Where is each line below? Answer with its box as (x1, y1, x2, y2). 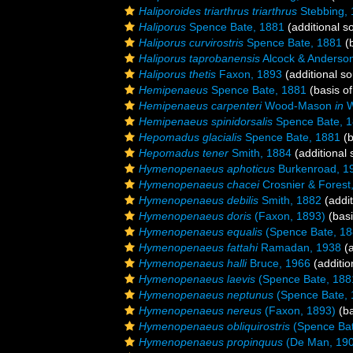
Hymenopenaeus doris (139, 210, 251, 222)
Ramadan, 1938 (258, 241, 341, 254)
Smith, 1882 (258, 194, 321, 206)
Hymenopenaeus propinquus (139, 336, 283, 348)
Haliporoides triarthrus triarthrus (139, 5, 297, 17)
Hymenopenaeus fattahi (139, 241, 258, 254)
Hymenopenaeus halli (139, 257, 247, 269)
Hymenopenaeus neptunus (139, 288, 273, 301)
